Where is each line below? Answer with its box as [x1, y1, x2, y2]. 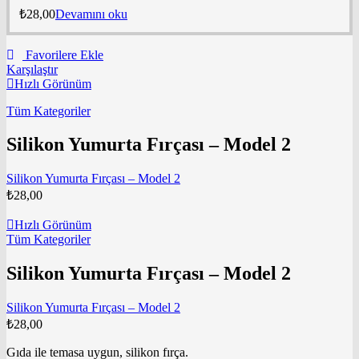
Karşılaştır [6, 62, 58, 76]
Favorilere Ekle [26, 47, 103, 62]
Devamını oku [55, 6, 127, 21]
